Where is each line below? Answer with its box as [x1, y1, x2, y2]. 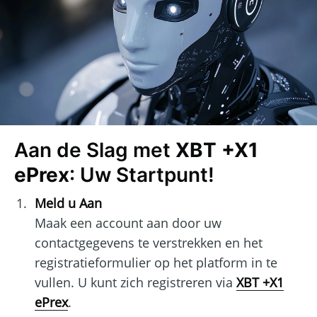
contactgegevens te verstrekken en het [34, 234, 263, 252]
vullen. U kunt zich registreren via [34, 274, 236, 292]
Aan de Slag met [14, 137, 175, 162]
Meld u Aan [34, 195, 102, 212]
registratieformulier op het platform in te [34, 254, 277, 272]
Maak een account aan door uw [34, 214, 221, 232]
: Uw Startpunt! [69, 162, 214, 187]
